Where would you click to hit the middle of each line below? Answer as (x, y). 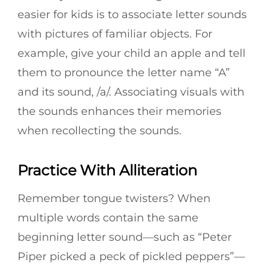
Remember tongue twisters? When (114, 199)
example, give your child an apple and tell (132, 53)
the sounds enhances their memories (119, 111)
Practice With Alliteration (107, 170)
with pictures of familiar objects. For (115, 34)
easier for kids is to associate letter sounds (132, 15)
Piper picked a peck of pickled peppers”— (131, 257)
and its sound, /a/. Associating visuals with (131, 92)
